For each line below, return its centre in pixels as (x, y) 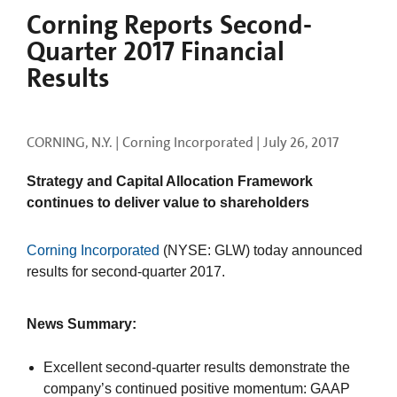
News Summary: (82, 324)
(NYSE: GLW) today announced (261, 251)
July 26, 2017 (301, 143)
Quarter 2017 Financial (156, 52)
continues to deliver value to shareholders (168, 203)
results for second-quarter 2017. (126, 272)
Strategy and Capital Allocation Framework (170, 182)
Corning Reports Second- (169, 26)
